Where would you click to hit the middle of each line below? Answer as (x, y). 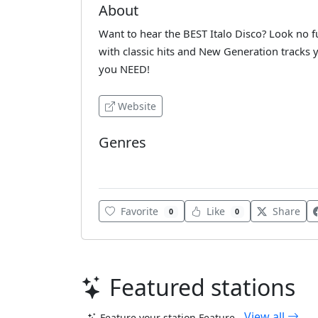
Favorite (139, 212)
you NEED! (124, 68)
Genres (122, 142)
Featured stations (202, 287)
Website (137, 106)
